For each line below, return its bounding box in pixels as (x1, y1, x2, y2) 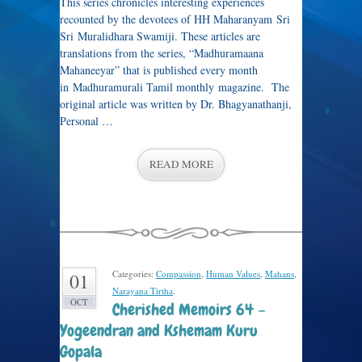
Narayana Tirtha (112, 284, 173, 297)
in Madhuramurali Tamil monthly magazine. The (60, 79, 289, 95)
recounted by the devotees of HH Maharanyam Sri (60, 11, 290, 27)
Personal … (60, 113, 113, 128)
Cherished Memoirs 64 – (112, 299, 266, 320)
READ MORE (149, 157, 213, 171)
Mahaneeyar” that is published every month (60, 62, 258, 78)
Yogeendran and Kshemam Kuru (60, 320, 258, 341)
